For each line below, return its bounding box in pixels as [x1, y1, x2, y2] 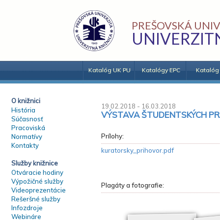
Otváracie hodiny [11, 168, 63, 176]
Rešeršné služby [11, 195, 60, 203]
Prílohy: [101, 132, 124, 140]
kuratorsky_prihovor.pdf [101, 146, 174, 154]
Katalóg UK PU [88, 66, 131, 74]
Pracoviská [11, 124, 45, 132]
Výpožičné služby [11, 177, 63, 185]
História [11, 106, 35, 114]
